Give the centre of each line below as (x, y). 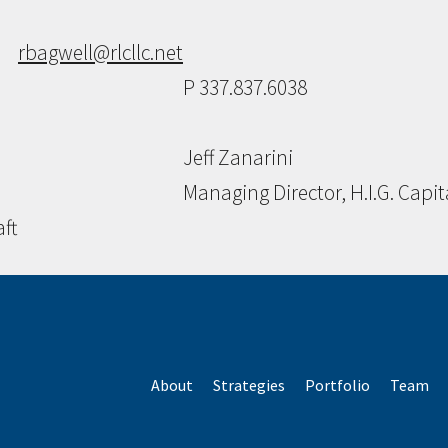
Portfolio (337, 385)
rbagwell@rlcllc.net (100, 53)
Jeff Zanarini (238, 158)
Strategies (249, 385)
